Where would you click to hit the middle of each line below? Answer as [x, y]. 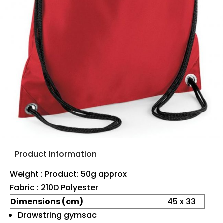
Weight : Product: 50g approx [68, 174]
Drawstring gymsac [57, 215]
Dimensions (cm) [47, 201]
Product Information [56, 154]
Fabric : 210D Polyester [54, 187]
